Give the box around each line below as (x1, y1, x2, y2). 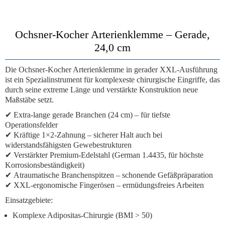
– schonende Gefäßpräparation (114, 171, 213, 179)
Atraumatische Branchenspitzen (14, 171, 114, 179)
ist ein (5, 75, 26, 84)
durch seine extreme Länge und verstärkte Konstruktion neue (5, 85, 198, 94)
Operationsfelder (5, 121, 58, 129)
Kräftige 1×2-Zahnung (14, 131, 85, 139)
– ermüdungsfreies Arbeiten (115, 181, 204, 189)
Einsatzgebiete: (5, 196, 53, 204)
